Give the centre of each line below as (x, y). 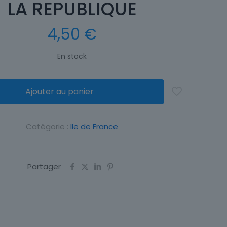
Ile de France (94, 126)
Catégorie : (48, 126)
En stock (72, 56)
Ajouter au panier (59, 91)
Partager (44, 166)
